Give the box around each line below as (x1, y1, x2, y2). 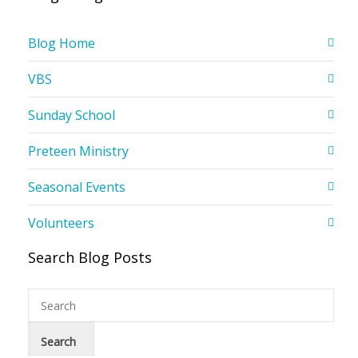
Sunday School (28, 106, 115, 124)
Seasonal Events (28, 178, 125, 196)
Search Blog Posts (28, 248, 152, 267)
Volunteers (28, 214, 94, 232)
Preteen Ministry (28, 142, 129, 160)
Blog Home (28, 34, 95, 52)
